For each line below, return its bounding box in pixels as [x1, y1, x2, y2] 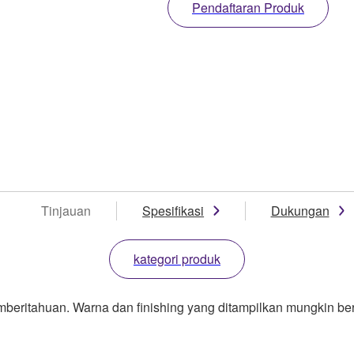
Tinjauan [41, 201, 92, 220]
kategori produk [134, 249, 220, 268]
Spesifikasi [142, 201, 205, 220]
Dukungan [270, 201, 330, 220]
